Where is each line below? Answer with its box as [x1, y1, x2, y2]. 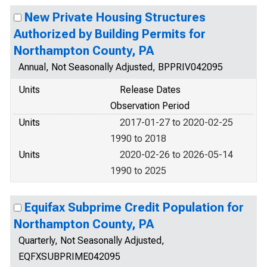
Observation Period [110, 100, 190, 111]
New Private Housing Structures [24, 10, 206, 24]
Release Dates [120, 84, 181, 95]
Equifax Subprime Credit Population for [24, 200, 244, 215]
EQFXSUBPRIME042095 [18, 251, 120, 262]
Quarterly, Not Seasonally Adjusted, [18, 235, 164, 246]
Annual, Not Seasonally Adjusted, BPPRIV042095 [18, 61, 223, 73]
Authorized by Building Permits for [14, 27, 206, 41]
